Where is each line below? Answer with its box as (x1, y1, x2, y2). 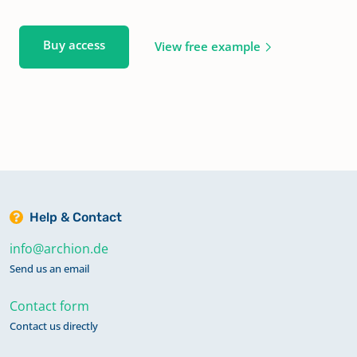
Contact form (10, 296, 89, 315)
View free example (154, 37, 261, 54)
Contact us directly (10, 318, 98, 333)
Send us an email (10, 261, 89, 276)
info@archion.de (10, 239, 108, 257)
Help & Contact (29, 209, 122, 225)
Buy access (43, 36, 105, 53)
